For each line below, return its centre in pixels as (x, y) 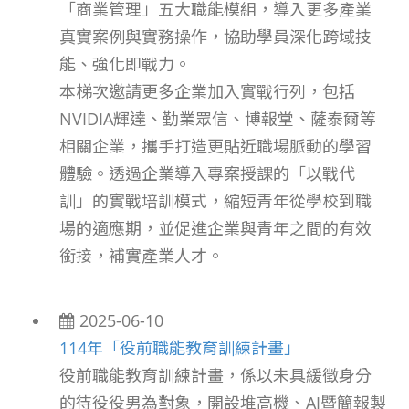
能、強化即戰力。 (125, 64)
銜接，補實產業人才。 (142, 256)
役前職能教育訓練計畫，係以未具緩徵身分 (215, 375)
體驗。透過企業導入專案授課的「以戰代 (207, 173)
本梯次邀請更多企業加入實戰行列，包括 (207, 91)
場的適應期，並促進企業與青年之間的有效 (215, 228)
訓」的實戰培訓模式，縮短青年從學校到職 (215, 201)
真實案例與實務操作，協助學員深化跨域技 (215, 37)
